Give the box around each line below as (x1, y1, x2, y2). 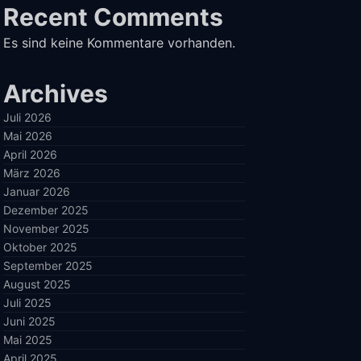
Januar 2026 (3, 185, 70, 198)
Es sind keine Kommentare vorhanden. (3, 35, 235, 51)
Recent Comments (3, 2, 223, 31)
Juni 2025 (3, 314, 56, 328)
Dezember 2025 (3, 203, 89, 217)
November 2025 (3, 222, 89, 235)
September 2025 (3, 259, 93, 272)
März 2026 (3, 166, 60, 180)
